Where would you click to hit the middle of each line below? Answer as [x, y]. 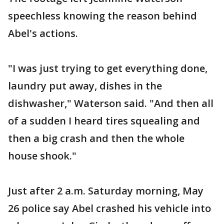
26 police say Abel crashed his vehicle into [109, 208]
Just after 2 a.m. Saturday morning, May [106, 190]
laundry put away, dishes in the [85, 85]
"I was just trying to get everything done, [108, 68]
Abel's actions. [43, 33]
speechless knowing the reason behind [102, 15]
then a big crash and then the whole [96, 138]
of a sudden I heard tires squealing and [104, 120]
